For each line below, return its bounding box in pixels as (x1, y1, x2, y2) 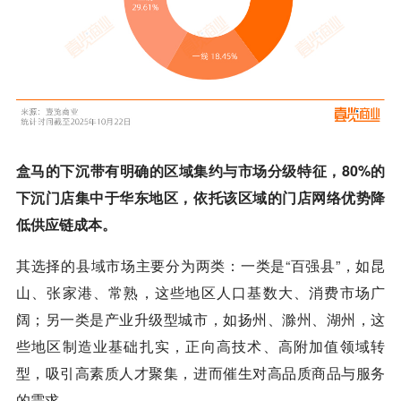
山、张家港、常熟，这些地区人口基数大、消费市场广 (15, 282, 386, 303)
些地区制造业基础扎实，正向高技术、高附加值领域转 (15, 336, 386, 357)
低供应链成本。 (15, 214, 116, 235)
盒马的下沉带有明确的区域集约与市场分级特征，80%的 (15, 160, 386, 182)
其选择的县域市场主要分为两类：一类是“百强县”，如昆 (15, 255, 386, 277)
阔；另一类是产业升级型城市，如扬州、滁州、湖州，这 (15, 309, 386, 330)
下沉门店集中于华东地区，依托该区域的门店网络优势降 (15, 187, 386, 209)
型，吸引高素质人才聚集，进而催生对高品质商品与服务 (15, 363, 386, 384)
